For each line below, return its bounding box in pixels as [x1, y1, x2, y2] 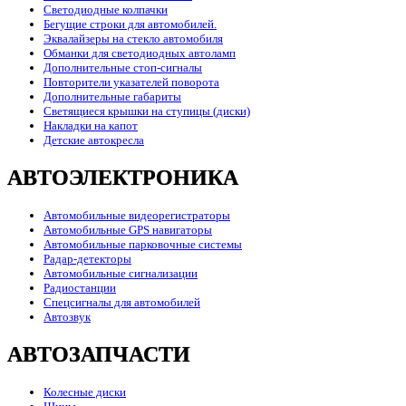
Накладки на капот [43, 119, 138, 133]
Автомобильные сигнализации [43, 266, 198, 280]
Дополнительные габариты [43, 90, 181, 104]
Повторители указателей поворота [43, 75, 219, 90]
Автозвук [43, 309, 91, 324]
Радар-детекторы [43, 251, 131, 266]
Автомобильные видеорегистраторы [43, 208, 230, 222]
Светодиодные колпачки [43, 3, 168, 17]
